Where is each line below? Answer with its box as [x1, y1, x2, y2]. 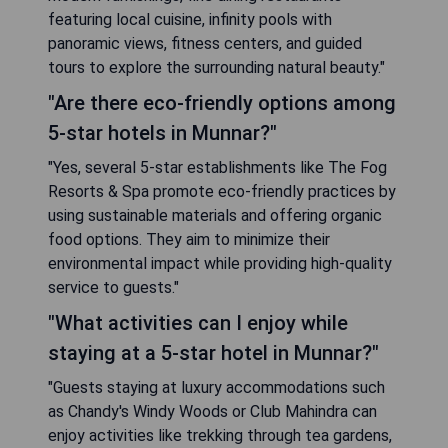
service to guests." [48, 277, 179, 297]
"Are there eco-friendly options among [48, 90, 396, 115]
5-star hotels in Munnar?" [48, 120, 277, 145]
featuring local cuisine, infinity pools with [48, 9, 332, 29]
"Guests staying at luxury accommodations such [48, 377, 385, 397]
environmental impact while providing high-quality [48, 253, 392, 273]
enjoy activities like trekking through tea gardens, [48, 425, 392, 445]
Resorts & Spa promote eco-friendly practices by [48, 181, 396, 201]
